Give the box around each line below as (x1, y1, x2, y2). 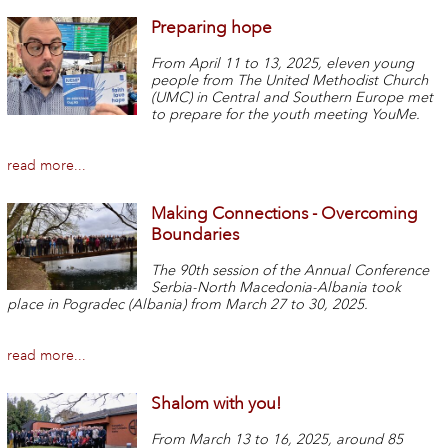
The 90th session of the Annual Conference (151, 261, 430, 279)
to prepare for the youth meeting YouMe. (151, 106, 421, 124)
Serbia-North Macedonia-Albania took (151, 278, 402, 296)
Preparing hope (151, 17, 273, 39)
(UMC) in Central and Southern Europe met (151, 89, 434, 107)
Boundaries (151, 223, 240, 245)
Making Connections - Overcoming (151, 202, 419, 224)
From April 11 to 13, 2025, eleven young (151, 55, 415, 73)
